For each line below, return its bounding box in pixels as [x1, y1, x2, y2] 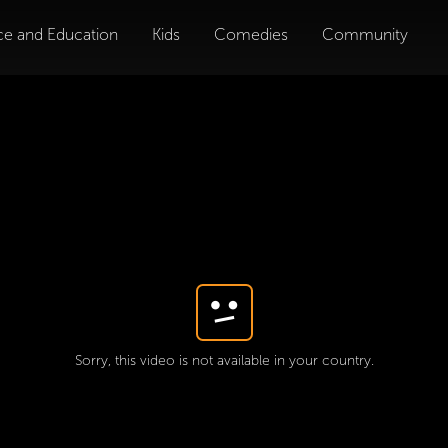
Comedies [214, 25, 288, 44]
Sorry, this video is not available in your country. [74, 352, 374, 369]
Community [322, 25, 408, 44]
